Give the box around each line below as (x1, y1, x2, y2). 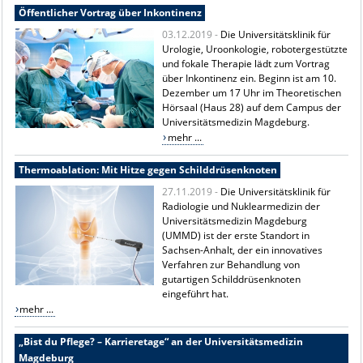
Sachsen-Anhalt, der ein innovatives (162, 242, 323, 257)
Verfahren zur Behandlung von (162, 257, 301, 271)
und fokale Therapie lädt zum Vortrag (162, 56, 331, 70)
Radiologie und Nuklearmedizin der (162, 199, 321, 213)
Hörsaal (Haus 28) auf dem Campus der (162, 100, 342, 114)
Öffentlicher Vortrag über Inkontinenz (18, 5, 202, 19)
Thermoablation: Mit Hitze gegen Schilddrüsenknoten (18, 162, 277, 177)
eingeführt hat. (162, 286, 229, 301)
